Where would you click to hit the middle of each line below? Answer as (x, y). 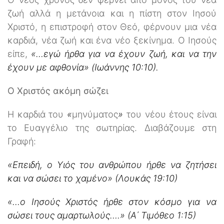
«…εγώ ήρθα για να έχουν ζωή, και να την (124, 53)
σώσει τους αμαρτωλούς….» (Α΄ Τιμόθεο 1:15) (102, 215)
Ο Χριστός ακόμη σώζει (58, 90)
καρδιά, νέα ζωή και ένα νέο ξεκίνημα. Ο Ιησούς (112, 40)
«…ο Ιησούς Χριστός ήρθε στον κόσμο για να (112, 201)
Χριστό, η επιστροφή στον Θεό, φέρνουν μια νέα (112, 26)
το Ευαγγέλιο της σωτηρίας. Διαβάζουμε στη (112, 127)
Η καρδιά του (37, 114)
